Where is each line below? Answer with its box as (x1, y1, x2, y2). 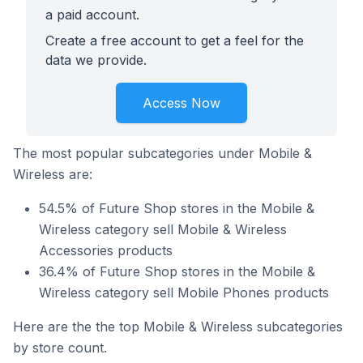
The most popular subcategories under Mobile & (13, 145, 312, 161)
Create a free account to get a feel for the (45, 32, 304, 49)
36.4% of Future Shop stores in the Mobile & (39, 263, 315, 280)
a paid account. (45, 6, 139, 23)
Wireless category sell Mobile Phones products (39, 284, 329, 301)
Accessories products (39, 242, 173, 258)
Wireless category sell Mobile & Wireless (39, 221, 287, 237)
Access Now (143, 95, 220, 111)
